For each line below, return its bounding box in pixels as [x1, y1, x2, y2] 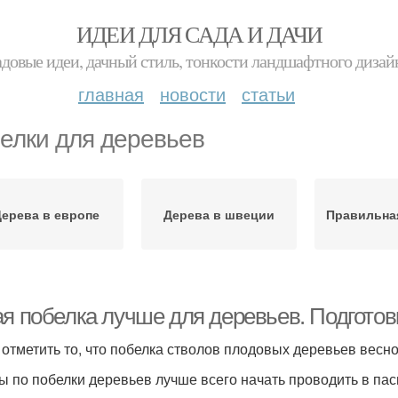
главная [78, 81, 144, 107]
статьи [242, 81, 295, 107]
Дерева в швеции [163, 205, 275, 223]
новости [160, 81, 226, 107]
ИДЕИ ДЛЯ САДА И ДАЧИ [76, 19, 322, 49]
